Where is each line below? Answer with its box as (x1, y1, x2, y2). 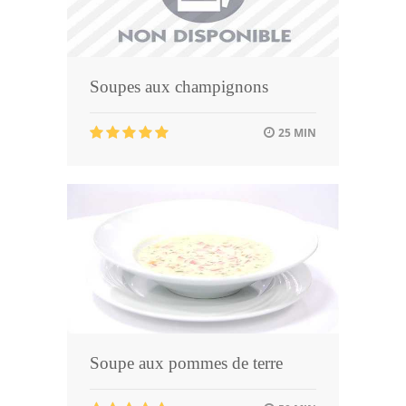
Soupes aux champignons (90, 77, 268, 97)
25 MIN (275, 125, 316, 141)
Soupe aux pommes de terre (90, 353, 283, 372)
